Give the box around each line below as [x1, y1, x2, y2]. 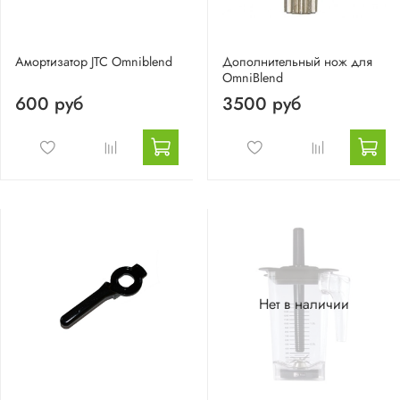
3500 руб [222, 90, 301, 117]
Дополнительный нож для [222, 52, 372, 71]
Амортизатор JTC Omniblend [15, 52, 172, 71]
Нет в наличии [259, 294, 349, 315]
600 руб [15, 90, 83, 117]
